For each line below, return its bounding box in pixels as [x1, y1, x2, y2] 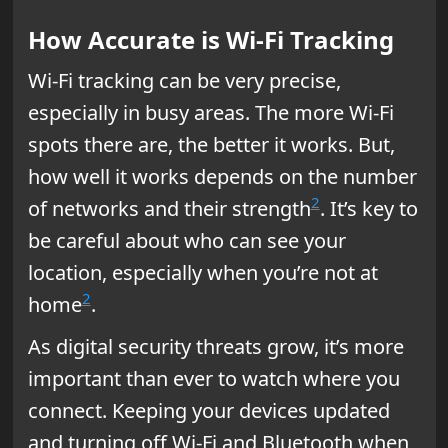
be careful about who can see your [27, 226, 346, 254]
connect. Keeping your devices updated [27, 396, 390, 424]
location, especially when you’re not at [27, 258, 378, 286]
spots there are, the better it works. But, [27, 130, 395, 158]
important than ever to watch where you [27, 364, 400, 392]
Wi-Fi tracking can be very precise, [27, 66, 341, 94]
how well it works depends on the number [27, 162, 417, 190]
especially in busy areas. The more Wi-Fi [27, 98, 394, 126]
